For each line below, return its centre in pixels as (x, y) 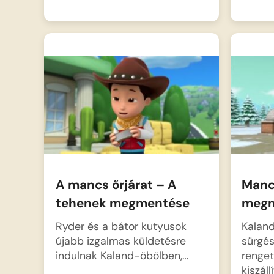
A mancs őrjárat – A (116, 185)
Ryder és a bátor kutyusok (121, 226)
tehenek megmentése (122, 203)
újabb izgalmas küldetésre (120, 240)
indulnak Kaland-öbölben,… (122, 255)
